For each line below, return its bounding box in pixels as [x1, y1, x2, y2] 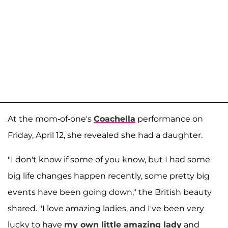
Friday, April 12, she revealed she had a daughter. [8, 130, 203, 140]
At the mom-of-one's [8, 113, 94, 124]
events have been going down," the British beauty [8, 187, 212, 197]
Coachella [94, 113, 135, 124]
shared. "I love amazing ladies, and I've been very [8, 203, 204, 213]
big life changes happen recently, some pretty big [8, 170, 210, 181]
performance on [135, 113, 203, 124]
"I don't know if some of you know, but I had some [8, 154, 210, 164]
